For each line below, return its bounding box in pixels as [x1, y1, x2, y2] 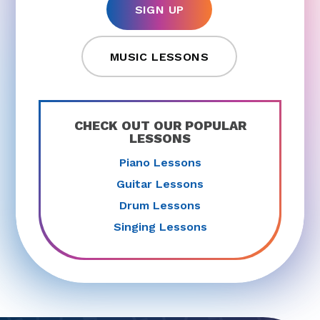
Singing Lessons [113, 219, 207, 234]
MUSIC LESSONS [109, 50, 209, 64]
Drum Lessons [119, 198, 201, 212]
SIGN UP [134, 3, 184, 17]
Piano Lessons [119, 155, 201, 169]
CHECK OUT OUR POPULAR [74, 118, 246, 134]
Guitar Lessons [116, 176, 204, 191]
